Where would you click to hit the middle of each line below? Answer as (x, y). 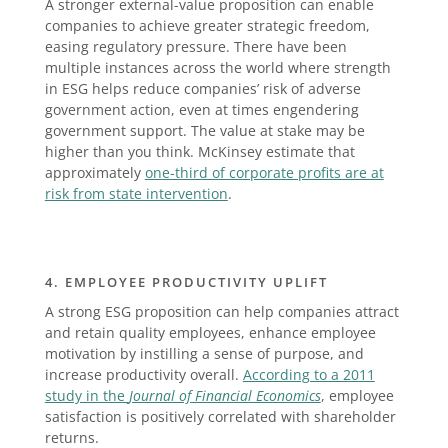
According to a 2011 (308, 375)
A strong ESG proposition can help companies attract (221, 312)
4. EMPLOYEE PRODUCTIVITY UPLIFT (186, 282)
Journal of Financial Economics (224, 396)
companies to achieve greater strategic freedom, (207, 26)
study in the (86, 396)
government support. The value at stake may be (204, 131)
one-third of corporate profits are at (264, 173)
